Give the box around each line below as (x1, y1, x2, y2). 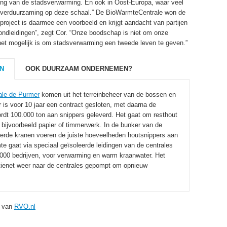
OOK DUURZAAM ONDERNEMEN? (25, 64, 132, 72)
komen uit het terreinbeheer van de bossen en (40, 90, 176, 98)
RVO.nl (14, 202, 35, 210)
